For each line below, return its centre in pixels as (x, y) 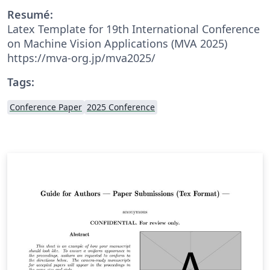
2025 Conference (121, 107)
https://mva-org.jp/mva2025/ (81, 58)
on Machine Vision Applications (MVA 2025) (117, 43)
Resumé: (30, 14)
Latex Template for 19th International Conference (133, 29)
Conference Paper (46, 107)
